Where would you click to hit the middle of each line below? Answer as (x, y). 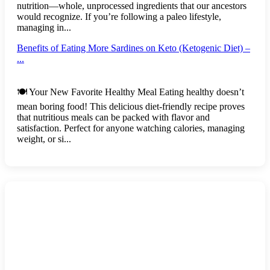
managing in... (44, 27)
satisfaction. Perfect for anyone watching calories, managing (131, 128)
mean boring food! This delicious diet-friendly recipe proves (131, 106)
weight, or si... (44, 139)
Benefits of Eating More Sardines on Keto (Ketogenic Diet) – (133, 48)
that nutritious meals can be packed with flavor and (113, 117)
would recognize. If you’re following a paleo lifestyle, (119, 16)
